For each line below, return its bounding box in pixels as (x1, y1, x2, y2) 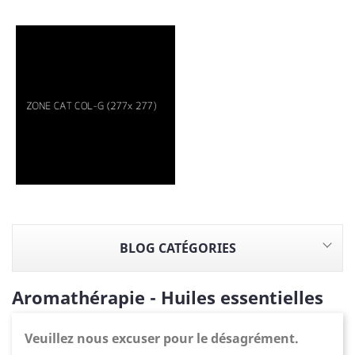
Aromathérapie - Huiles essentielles (12, 285, 323, 309)
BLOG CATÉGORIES (119, 239, 236, 257)
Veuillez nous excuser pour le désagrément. (25, 330, 299, 347)
